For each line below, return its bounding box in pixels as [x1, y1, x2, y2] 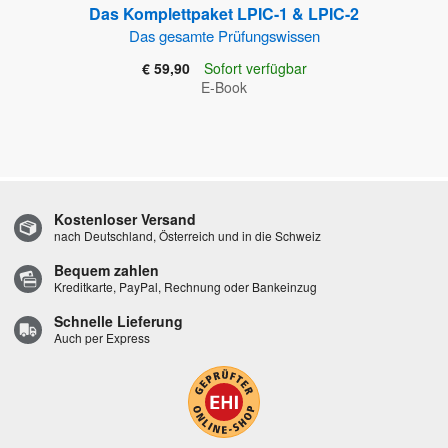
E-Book [201, 77, 247, 98]
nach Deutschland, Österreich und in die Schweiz [54, 227, 321, 245]
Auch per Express [54, 329, 150, 347]
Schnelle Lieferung [54, 311, 183, 332]
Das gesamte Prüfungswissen [128, 25, 320, 47]
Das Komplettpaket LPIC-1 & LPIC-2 [89, 2, 359, 26]
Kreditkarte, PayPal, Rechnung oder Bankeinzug [54, 278, 317, 296]
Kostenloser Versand [54, 209, 196, 230]
